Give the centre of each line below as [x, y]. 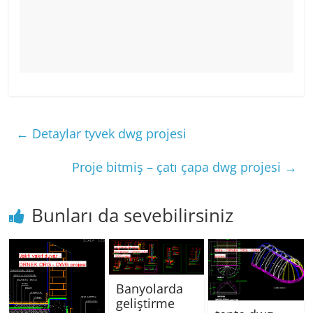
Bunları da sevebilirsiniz [133, 215]
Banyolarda [149, 288]
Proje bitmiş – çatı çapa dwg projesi [178, 167]
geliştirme [145, 303]
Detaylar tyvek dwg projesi [108, 133]
